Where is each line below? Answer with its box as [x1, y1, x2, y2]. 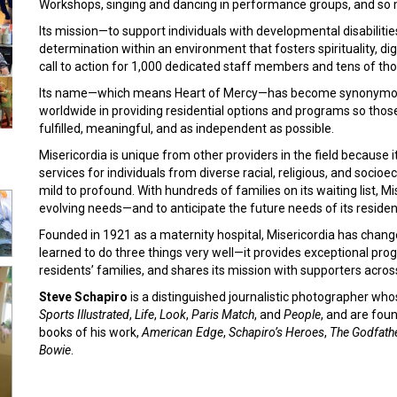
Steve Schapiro [39, 290, 128, 304]
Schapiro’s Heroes [229, 325, 324, 339]
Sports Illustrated [39, 307, 129, 322]
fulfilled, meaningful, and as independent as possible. [39, 121, 334, 136]
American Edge [142, 325, 223, 339]
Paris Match [191, 307, 254, 322]
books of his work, [39, 325, 142, 339]
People [284, 307, 321, 322]
